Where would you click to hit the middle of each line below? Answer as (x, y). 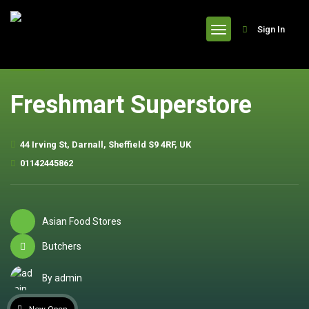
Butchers (62, 246)
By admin (62, 278)
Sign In (271, 29)
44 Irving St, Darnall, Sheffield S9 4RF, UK (106, 144)
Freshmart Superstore (131, 105)
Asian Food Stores (82, 221)
